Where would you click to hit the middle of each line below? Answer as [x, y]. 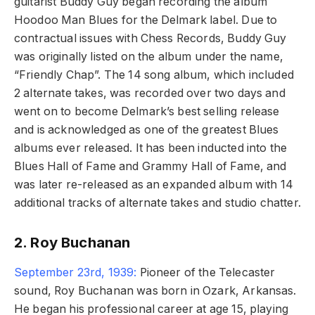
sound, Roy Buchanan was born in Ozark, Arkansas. [155, 291]
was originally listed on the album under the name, [149, 57]
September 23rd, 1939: [76, 273]
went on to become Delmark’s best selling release [147, 112]
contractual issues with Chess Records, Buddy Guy [150, 39]
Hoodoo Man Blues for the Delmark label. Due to [146, 20]
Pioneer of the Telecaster [206, 273]
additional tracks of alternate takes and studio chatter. [157, 203]
